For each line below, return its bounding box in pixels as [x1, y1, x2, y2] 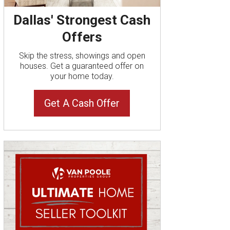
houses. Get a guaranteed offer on [20, 61, 144, 71]
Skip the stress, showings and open [18, 50, 145, 61]
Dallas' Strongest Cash [13, 12, 151, 28]
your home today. [50, 71, 114, 81]
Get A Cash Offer [44, 97, 120, 109]
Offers [62, 29, 102, 45]
